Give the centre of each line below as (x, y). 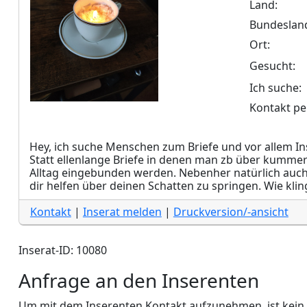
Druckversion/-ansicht (231, 212)
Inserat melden (122, 212)
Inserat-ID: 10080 (62, 250)
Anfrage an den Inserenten (138, 280)
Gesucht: (272, 66)
